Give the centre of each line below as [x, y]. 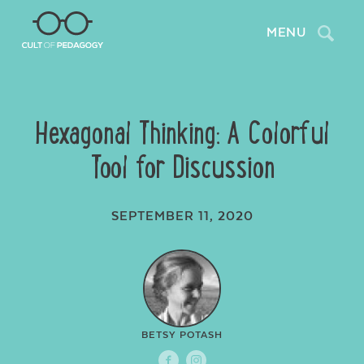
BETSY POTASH [182, 336]
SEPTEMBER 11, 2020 [182, 216]
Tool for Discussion [182, 166]
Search [327, 28]
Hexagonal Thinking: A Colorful [182, 132]
